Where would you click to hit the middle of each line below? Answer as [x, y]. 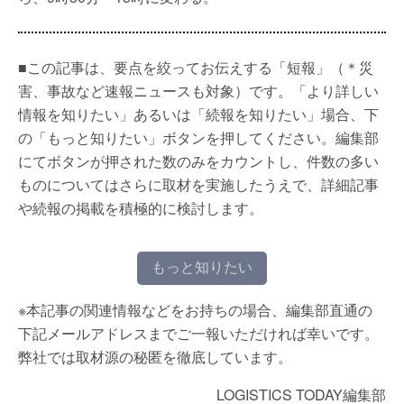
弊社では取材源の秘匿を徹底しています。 [155, 357]
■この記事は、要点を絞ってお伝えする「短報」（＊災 [196, 67]
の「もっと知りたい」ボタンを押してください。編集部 [198, 138]
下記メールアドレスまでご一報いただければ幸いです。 [198, 333]
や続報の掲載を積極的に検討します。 [141, 208]
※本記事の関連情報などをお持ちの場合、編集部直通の [195, 310]
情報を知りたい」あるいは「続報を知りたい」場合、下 [198, 114]
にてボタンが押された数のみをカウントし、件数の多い [198, 161]
